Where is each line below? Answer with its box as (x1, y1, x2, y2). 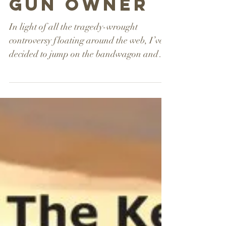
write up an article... (9, 84, 85, 96)
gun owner (9, 16, 149, 38)
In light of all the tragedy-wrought (9, 43, 138, 55)
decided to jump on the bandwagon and (9, 71, 158, 82)
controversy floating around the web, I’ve (9, 57, 163, 69)
